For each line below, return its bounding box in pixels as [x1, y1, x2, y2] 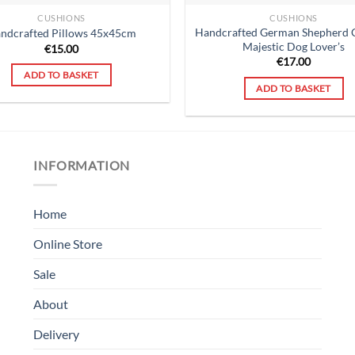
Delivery [33, 326, 80, 342]
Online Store [33, 235, 103, 251]
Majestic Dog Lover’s [242, 39, 345, 53]
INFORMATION [33, 158, 131, 174]
